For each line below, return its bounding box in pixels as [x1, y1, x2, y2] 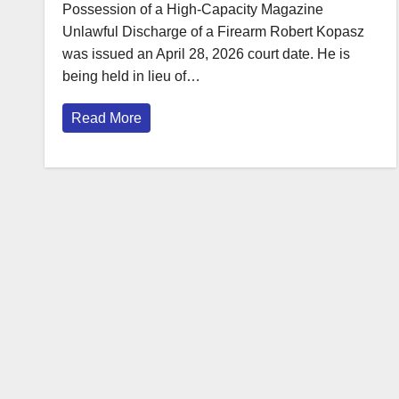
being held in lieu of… [62, 68, 200, 84]
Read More [71, 110, 142, 126]
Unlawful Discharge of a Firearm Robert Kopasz [62, 23, 364, 39]
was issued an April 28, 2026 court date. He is [62, 45, 350, 61]
